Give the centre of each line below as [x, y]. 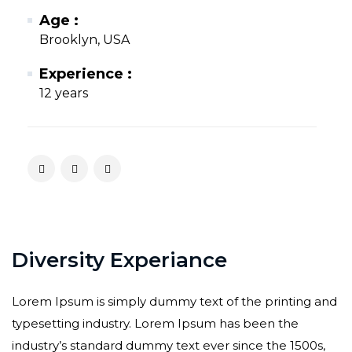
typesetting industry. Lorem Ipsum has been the [155, 323]
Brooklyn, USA [84, 40]
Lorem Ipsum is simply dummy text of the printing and [174, 301]
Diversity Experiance [119, 260]
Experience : [86, 74]
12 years [64, 93]
